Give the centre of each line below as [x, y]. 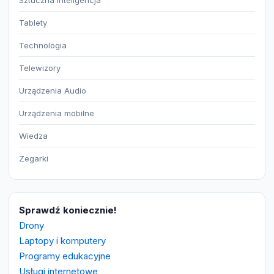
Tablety [33, 23]
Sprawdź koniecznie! [68, 210]
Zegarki [34, 159]
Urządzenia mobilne [57, 113]
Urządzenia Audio [53, 91]
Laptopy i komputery [62, 241]
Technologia [43, 46]
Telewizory [40, 68]
